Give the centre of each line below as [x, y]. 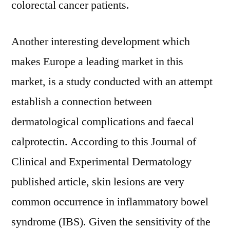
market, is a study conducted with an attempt [112, 82]
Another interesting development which [101, 42]
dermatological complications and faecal [103, 122]
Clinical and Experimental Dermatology [101, 162]
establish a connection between [82, 102]
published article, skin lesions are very [98, 182]
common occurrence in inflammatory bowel [110, 202]
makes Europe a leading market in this [97, 62]
